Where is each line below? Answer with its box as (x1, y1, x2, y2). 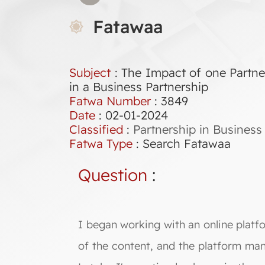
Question (78, 164, 147, 185)
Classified (69, 122, 123, 137)
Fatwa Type (69, 136, 132, 151)
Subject (69, 65, 111, 80)
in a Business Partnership (69, 79, 208, 94)
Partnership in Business (133, 122, 262, 137)
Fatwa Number (69, 93, 151, 108)
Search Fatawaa (143, 136, 231, 151)
